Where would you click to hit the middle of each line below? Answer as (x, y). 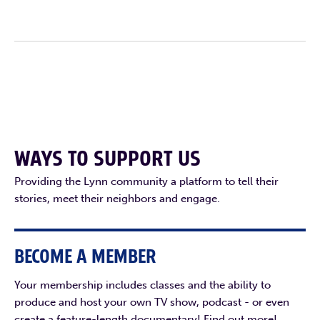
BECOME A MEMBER (85, 257)
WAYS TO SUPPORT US (107, 159)
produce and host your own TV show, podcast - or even (152, 302)
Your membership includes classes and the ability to (142, 285)
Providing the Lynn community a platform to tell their (146, 181)
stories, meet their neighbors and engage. (117, 198)
